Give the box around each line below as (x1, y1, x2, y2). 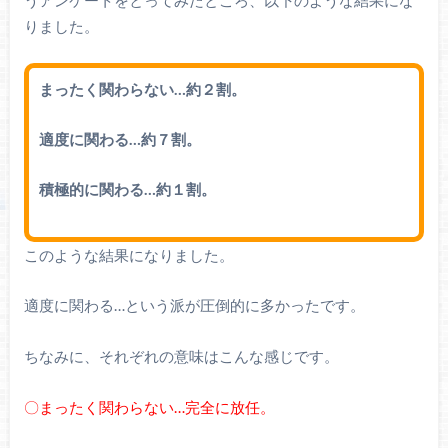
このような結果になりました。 (23, 245, 234, 264)
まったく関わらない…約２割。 (38, 80, 246, 99)
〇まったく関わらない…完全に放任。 (23, 397, 275, 416)
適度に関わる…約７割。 (38, 129, 201, 148)
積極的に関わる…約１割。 (38, 180, 216, 199)
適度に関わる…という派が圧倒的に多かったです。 (23, 296, 365, 315)
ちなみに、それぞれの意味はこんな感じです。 (23, 346, 339, 365)
